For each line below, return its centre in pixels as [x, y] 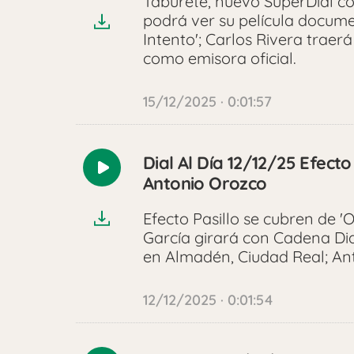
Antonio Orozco [205, 184]
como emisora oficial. [222, 58]
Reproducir [141, 176]
